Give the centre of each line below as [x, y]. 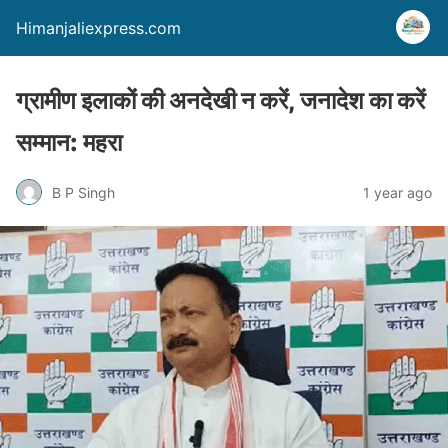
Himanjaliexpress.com [98, 28]
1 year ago [397, 192]
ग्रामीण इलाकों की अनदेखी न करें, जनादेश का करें [220, 100]
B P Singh [83, 192]
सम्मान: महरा [69, 142]
